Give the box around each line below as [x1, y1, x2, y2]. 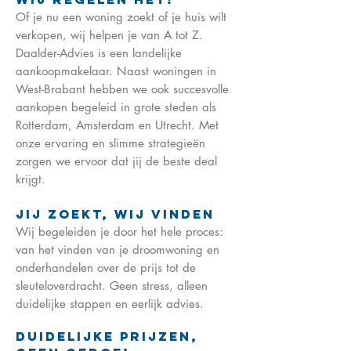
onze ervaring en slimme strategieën [16, 136, 205, 150]
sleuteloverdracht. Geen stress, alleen [16, 278, 208, 293]
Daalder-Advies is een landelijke [16, 45, 182, 60]
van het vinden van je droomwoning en [16, 242, 219, 257]
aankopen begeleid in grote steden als [16, 100, 216, 114]
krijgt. [16, 172, 45, 186]
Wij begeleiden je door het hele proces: [16, 224, 223, 239]
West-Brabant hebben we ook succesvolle [16, 81, 229, 96]
